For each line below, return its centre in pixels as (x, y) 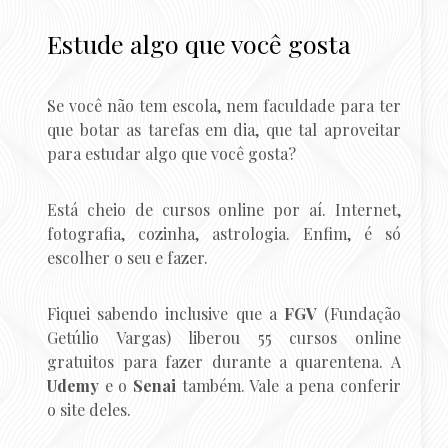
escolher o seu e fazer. (128, 257)
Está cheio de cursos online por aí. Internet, (224, 209)
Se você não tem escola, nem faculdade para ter (224, 105)
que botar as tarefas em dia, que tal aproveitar (224, 129)
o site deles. (89, 409)
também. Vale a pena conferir (288, 385)
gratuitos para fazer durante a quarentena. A (224, 361)
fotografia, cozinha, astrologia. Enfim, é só (224, 233)
